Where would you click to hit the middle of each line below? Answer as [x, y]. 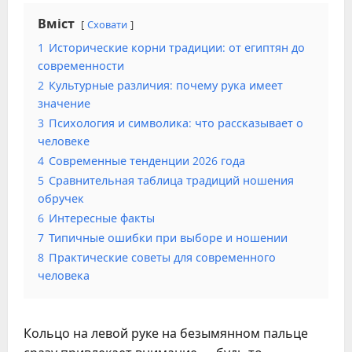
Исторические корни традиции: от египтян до [177, 48]
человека [64, 276]
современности [81, 66]
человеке [64, 141]
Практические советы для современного [162, 258]
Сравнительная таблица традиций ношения [171, 181]
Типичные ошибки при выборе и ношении [168, 238]
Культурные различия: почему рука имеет [166, 86]
